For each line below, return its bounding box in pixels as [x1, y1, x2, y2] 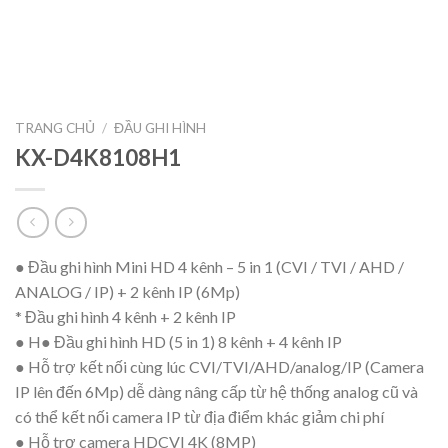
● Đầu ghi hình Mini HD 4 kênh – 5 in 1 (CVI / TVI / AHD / [15, 257, 404, 277]
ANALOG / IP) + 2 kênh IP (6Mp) [15, 282, 240, 302]
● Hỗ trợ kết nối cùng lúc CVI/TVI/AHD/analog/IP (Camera [15, 357, 424, 377]
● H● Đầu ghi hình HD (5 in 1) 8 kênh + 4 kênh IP [15, 332, 342, 352]
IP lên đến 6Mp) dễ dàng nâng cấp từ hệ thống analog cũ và [15, 382, 418, 402]
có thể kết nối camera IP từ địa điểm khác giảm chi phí [15, 407, 384, 427]
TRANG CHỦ [15, 120, 95, 136]
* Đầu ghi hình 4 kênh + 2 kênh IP [15, 307, 236, 327]
